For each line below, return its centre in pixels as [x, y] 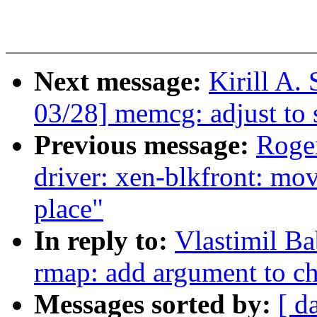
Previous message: [145, 145]
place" [69, 209]
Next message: [121, 81]
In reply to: [104, 241]
